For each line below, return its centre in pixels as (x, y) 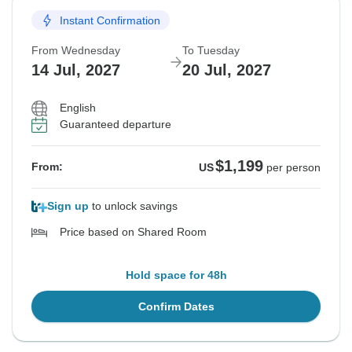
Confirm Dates (176, 307)
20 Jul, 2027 (227, 70)
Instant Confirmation (110, 20)
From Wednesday (76, 51)
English (78, 108)
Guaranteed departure (115, 125)
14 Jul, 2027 (76, 70)
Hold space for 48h (176, 275)
